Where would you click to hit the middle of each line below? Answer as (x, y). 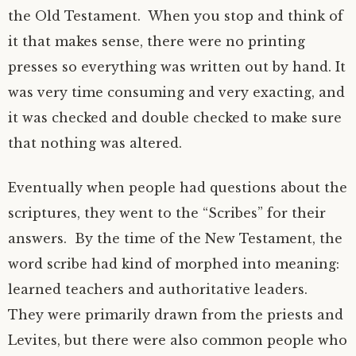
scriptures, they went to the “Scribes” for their (167, 213)
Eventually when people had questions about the (178, 188)
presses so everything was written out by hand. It (177, 67)
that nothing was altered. (97, 143)
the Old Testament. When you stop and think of (176, 16)
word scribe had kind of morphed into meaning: (174, 264)
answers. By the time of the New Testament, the (175, 238)
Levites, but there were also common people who (178, 340)
